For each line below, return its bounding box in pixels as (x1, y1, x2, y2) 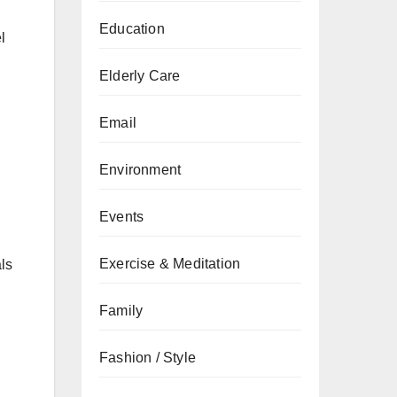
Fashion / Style (99, 350, 196, 365)
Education (99, 21, 165, 36)
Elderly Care (99, 68, 181, 83)
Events (99, 209, 144, 224)
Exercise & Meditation (99, 256, 241, 271)
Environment (99, 162, 182, 177)
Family (99, 303, 144, 318)
